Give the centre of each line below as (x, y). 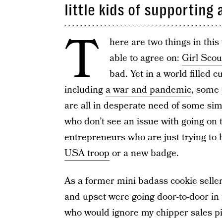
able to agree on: (145, 58)
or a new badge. (144, 153)
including (85, 90)
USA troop (87, 153)
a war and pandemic (148, 90)
